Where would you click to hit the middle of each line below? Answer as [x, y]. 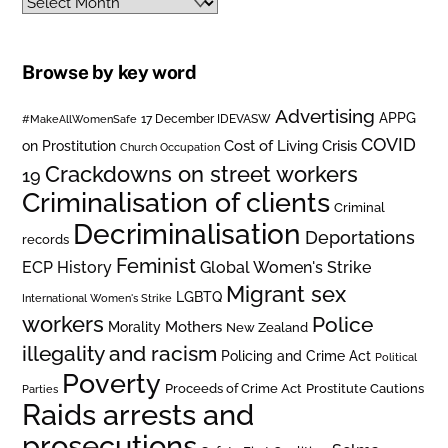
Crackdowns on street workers [202, 173]
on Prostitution [69, 145]
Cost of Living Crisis [291, 145]
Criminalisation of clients [176, 202]
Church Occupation [170, 147]
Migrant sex [286, 293]
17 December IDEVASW [206, 118]
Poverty [112, 382]
